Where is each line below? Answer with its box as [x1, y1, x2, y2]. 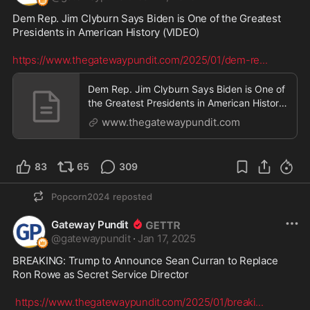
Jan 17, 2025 [137, 232, 197, 245]
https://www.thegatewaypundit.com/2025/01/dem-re [12, 53, 260, 66]
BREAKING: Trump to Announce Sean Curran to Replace [12, 254, 278, 267]
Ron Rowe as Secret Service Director [12, 268, 189, 281]
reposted [113, 191, 152, 202]
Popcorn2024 [51, 191, 110, 202]
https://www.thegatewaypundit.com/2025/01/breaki [15, 295, 255, 309]
